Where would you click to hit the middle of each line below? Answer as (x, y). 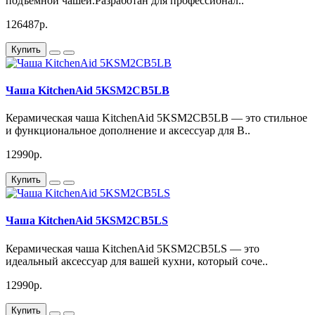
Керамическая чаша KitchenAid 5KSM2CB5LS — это (133, 248)
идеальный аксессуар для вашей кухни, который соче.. (137, 261)
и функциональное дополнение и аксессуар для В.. (128, 131)
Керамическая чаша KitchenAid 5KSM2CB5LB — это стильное (156, 118)
